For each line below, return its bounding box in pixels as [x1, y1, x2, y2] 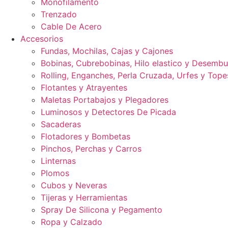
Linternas [41, 156, 76, 166]
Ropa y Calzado [41, 217, 102, 227]
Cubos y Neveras [41, 180, 107, 190]
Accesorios [20, 34, 63, 44]
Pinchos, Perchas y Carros [41, 144, 141, 154]
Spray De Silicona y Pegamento [41, 205, 162, 215]
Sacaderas [41, 119, 81, 129]
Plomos [41, 168, 69, 178]
